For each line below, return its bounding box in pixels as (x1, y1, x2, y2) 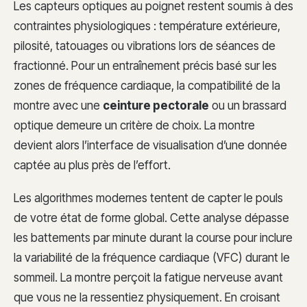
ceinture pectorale (103, 98, 209, 112)
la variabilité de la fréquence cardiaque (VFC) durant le (14, 250, 290, 265)
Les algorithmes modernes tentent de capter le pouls (14, 191, 283, 205)
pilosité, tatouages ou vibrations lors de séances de (14, 38, 275, 53)
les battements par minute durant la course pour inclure (14, 230, 293, 245)
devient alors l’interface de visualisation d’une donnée (14, 138, 287, 152)
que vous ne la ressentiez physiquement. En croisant (14, 290, 280, 304)
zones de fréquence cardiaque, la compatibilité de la (14, 78, 280, 93)
